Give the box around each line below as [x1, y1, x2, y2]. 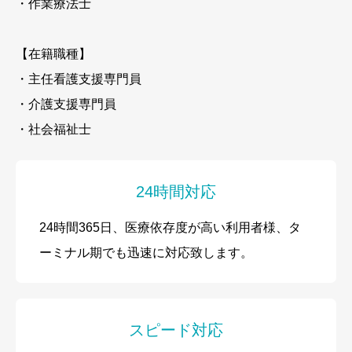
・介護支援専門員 [16, 97, 116, 111]
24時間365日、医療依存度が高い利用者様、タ [39, 221, 301, 234]
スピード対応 [129, 321, 223, 339]
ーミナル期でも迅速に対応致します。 [39, 246, 253, 259]
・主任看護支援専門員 [16, 72, 141, 86]
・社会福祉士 [16, 123, 91, 136]
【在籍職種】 [16, 47, 91, 60]
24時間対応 [136, 183, 216, 200]
